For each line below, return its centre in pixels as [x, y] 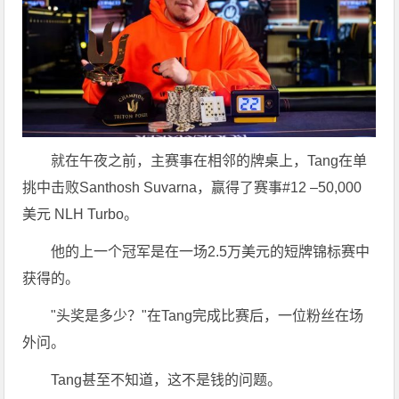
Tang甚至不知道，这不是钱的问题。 [167, 380]
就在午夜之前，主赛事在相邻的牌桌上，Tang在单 [209, 161]
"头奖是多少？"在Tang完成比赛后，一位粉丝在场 [208, 316]
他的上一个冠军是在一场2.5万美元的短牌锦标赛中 [211, 252]
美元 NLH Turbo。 [81, 215]
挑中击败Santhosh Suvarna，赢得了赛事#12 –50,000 [192, 188]
